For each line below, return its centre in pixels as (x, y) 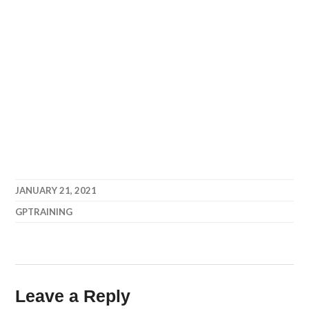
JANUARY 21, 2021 (56, 190)
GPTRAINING (44, 212)
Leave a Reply (73, 296)
